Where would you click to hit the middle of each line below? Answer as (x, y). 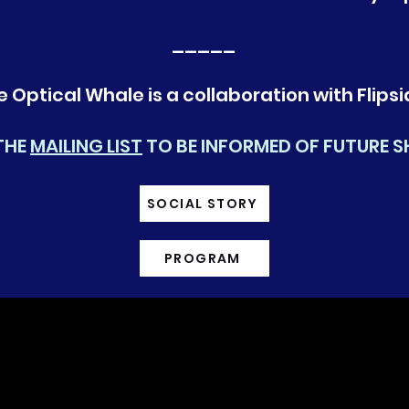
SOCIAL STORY (203, 203)
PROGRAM (203, 258)
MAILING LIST (86, 146)
